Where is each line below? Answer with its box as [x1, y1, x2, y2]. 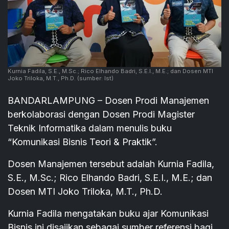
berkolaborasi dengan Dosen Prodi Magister [8, 109, 195, 120]
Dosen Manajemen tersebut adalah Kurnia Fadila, [8, 158, 214, 170]
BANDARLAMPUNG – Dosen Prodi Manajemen [8, 95, 209, 106]
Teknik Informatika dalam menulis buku [8, 123, 172, 134]
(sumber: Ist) [76, 75, 113, 82]
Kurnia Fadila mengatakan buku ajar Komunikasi [8, 208, 209, 219]
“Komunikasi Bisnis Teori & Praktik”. [8, 136, 157, 148]
